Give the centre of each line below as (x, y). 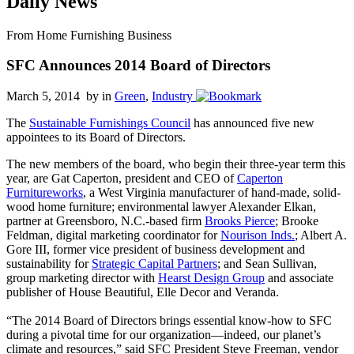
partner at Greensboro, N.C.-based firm (105, 221)
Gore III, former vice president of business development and (156, 250)
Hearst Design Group (211, 278)
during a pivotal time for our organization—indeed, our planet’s (164, 335)
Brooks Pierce (240, 221)
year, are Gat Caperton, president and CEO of (122, 179)
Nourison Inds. (258, 235)
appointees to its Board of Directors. (96, 137)
